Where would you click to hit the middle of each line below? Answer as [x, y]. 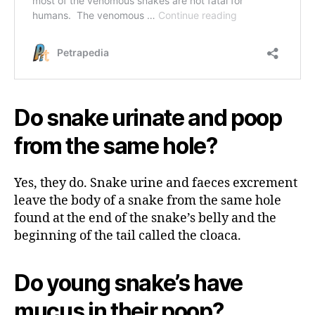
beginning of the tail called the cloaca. [128, 236]
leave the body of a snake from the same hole [148, 200]
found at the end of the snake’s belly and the [145, 218]
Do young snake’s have [129, 283]
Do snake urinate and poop [148, 117]
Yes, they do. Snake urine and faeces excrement [156, 183]
